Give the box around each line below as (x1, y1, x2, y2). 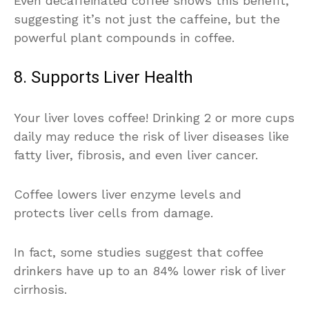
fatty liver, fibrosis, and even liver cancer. (14, 147, 258, 162)
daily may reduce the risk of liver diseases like (14, 128, 289, 143)
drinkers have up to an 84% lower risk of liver (14, 263, 286, 278)
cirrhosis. (14, 281, 67, 297)
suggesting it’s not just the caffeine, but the (14, 11, 280, 26)
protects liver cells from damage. (14, 205, 213, 220)
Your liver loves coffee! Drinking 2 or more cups (14, 110, 295, 125)
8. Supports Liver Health (14, 65, 193, 90)
